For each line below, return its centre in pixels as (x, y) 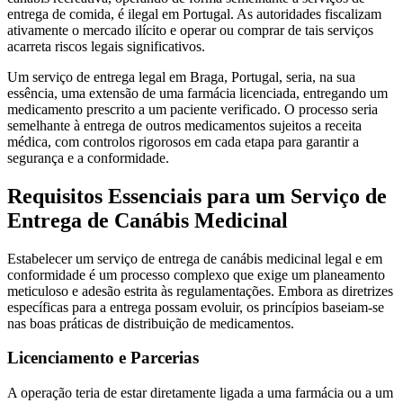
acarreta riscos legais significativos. (106, 46)
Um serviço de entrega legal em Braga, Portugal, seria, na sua (181, 76)
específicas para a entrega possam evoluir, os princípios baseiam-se (196, 307)
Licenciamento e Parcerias (103, 358)
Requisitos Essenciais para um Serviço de (197, 196)
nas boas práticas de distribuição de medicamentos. (151, 323)
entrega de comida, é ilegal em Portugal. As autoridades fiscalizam (194, 13)
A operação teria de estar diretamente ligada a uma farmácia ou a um (200, 392)
